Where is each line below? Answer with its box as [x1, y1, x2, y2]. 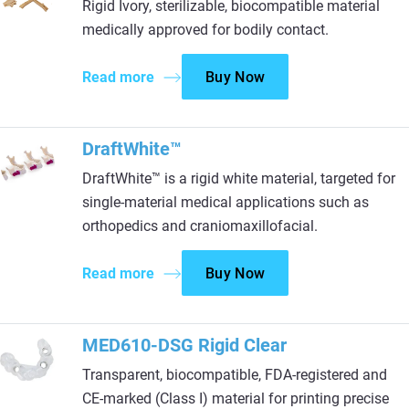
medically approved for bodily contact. [82, 21, 329, 38]
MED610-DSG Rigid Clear [82, 334, 287, 356]
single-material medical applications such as [82, 194, 369, 211]
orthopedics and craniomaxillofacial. [82, 217, 318, 235]
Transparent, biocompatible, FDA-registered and [82, 366, 387, 383]
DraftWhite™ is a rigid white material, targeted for [82, 170, 395, 187]
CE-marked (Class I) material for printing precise [82, 390, 389, 407]
